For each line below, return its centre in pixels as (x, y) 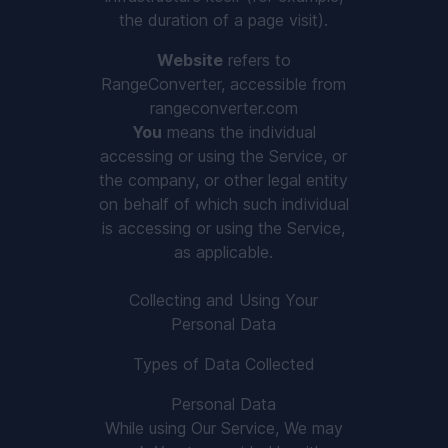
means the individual (238, 132)
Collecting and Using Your (224, 300)
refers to (256, 60)
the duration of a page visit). (224, 20)
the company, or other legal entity (224, 180)
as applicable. (224, 252)
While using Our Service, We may (223, 428)
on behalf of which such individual (223, 204)
